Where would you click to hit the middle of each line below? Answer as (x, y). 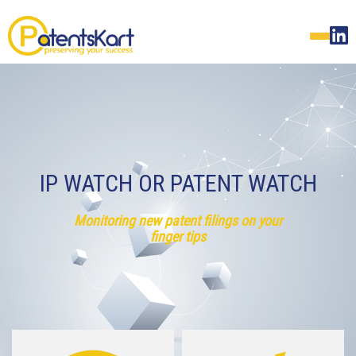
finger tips (178, 236)
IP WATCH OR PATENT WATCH (178, 183)
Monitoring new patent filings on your (178, 220)
